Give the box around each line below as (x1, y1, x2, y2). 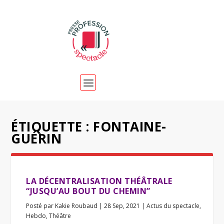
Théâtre (49, 211, 71, 220)
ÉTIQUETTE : (11, 117, 93, 135)
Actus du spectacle (146, 201, 200, 210)
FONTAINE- (93, 117, 166, 135)
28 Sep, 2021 (104, 201, 140, 210)
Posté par (26, 201, 55, 210)
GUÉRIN (11, 129, 62, 147)
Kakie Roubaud (55, 201, 98, 210)
